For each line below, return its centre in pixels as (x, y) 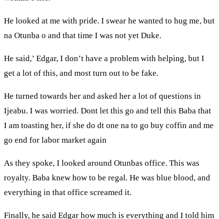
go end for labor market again (55, 140)
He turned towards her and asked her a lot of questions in (102, 96)
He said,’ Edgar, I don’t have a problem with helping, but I (104, 59)
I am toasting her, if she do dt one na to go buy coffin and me (109, 126)
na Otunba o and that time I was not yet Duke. (83, 36)
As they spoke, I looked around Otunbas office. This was (102, 163)
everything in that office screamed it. (68, 193)
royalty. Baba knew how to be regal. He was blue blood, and (107, 178)
